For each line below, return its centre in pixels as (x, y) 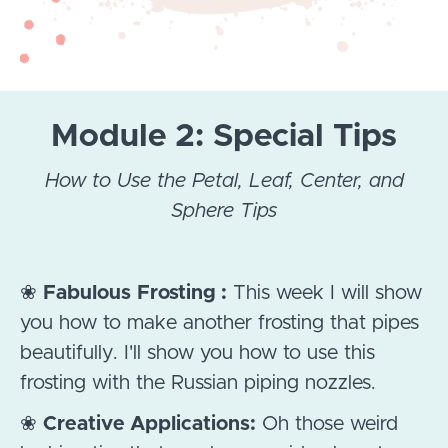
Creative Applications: (149, 424)
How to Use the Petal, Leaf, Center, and (224, 181)
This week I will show (324, 293)
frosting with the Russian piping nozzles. (198, 383)
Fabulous (87, 293)
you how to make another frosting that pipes (219, 323)
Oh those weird (327, 424)
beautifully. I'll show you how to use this (197, 353)
